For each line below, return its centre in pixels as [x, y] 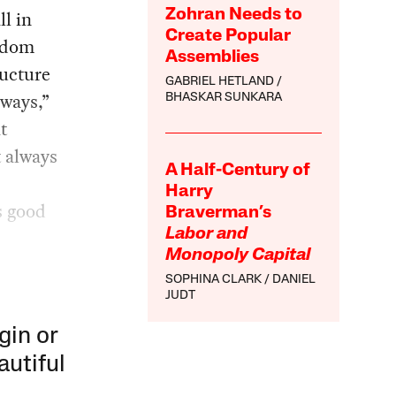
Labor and [207, 235]
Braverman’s [219, 213]
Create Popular [228, 37]
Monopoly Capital [238, 256]
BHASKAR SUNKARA [224, 98]
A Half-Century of [238, 171]
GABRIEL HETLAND [220, 82]
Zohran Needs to [234, 15]
